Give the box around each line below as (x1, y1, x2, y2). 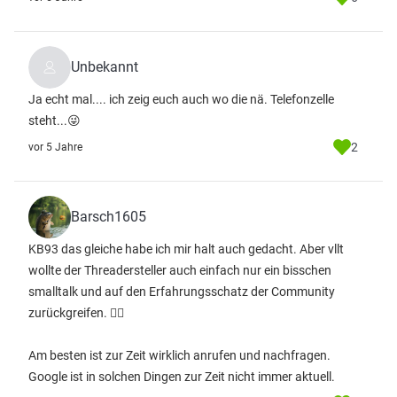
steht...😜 (28, 113, 81, 128)
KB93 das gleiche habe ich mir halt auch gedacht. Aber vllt (28, 242, 344, 256)
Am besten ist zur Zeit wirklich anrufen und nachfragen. (28, 348, 331, 362)
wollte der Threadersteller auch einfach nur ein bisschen (28, 263, 331, 277)
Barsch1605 (71, 208, 146, 225)
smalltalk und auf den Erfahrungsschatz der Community (28, 284, 335, 299)
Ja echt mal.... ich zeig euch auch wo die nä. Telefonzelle (28, 92, 334, 106)
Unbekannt (71, 58, 138, 75)
